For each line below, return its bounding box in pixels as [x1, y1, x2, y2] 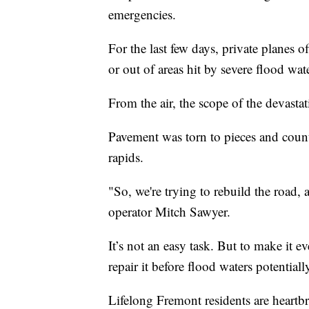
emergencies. [108, 6, 176, 23]
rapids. [108, 148, 143, 166]
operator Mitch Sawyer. [108, 203, 230, 221]
